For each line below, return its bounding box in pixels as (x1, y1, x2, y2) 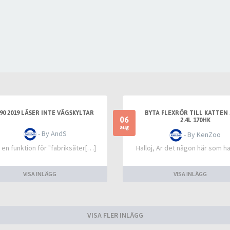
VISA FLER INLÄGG (87, 210, 143, 220)
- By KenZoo (182, 130, 221, 139)
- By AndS (36, 129, 67, 138)
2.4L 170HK (180, 117, 210, 124)
